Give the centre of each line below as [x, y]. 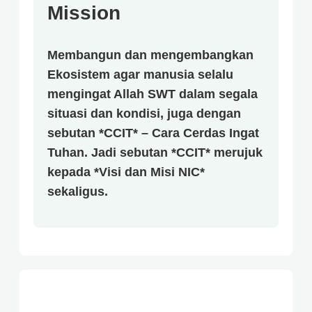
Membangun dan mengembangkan [150, 55]
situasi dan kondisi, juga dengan [144, 113]
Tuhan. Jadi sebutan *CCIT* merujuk [155, 152]
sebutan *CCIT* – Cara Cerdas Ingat [153, 133]
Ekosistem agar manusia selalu [140, 74]
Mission [84, 13]
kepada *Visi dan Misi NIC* [126, 172]
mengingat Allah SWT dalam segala [153, 94]
